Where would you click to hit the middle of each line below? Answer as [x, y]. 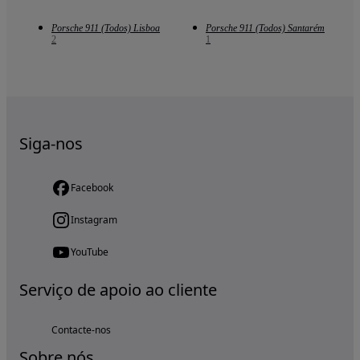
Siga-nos [51, 144]
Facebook [92, 188]
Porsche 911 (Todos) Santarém [265, 29]
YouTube [90, 252]
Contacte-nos [81, 330]
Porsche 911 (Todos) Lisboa [106, 29]
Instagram [94, 220]
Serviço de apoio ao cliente [118, 290]
